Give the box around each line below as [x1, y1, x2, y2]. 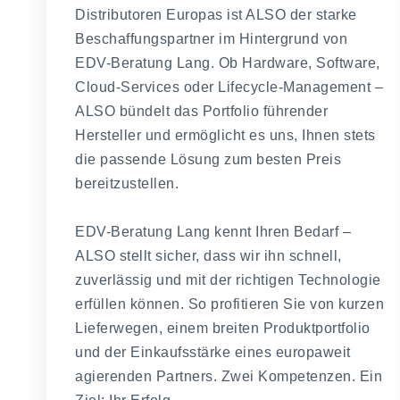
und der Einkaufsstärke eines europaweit [75, 344, 351, 360]
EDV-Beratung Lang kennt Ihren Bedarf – [75, 223, 351, 239]
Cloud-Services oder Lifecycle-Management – [75, 79, 383, 95]
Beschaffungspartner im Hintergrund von [75, 30, 347, 46]
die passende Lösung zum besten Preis [75, 151, 341, 167]
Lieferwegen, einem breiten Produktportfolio [75, 320, 371, 336]
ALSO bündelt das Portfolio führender [75, 103, 328, 119]
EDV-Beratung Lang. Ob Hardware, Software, [75, 54, 380, 71]
